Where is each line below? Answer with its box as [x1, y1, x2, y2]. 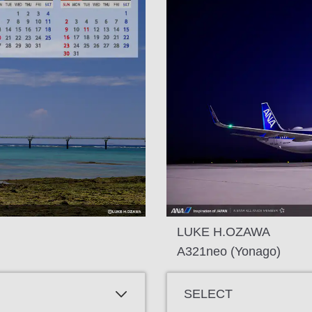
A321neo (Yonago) [177, 244, 281, 258]
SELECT [184, 287, 233, 302]
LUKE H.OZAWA [177, 224, 270, 239]
